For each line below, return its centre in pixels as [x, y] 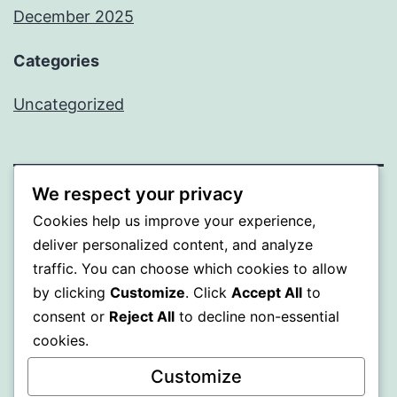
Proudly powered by [91, 255]
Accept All [267, 292]
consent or [71, 316]
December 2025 [74, 17]
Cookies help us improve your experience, [174, 220]
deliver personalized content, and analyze [173, 244]
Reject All [142, 316]
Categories [56, 61]
